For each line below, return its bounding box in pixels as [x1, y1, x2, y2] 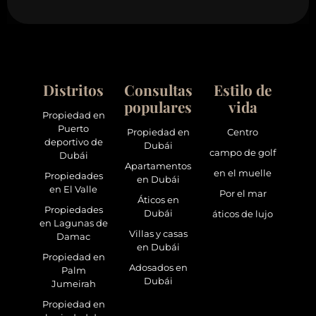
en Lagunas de [39, 218, 108, 229]
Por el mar [219, 188, 267, 200]
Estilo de [214, 80, 272, 100]
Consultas [123, 80, 193, 100]
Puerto [58, 123, 89, 135]
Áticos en [137, 195, 179, 206]
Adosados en [128, 262, 188, 274]
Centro [227, 127, 258, 138]
